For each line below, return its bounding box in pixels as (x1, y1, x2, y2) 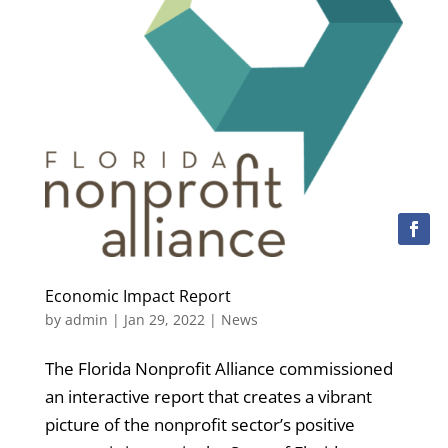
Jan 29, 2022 (123, 310, 205, 330)
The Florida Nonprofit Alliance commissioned (44, 357, 393, 381)
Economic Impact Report (44, 285, 231, 308)
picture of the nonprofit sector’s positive (44, 413, 355, 437)
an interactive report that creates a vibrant (44, 385, 372, 409)
